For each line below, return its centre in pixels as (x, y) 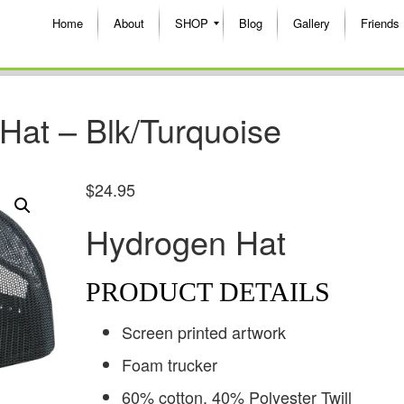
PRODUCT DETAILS (207, 291)
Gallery (312, 23)
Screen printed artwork (203, 331)
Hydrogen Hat (185, 241)
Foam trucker (169, 364)
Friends (380, 23)
